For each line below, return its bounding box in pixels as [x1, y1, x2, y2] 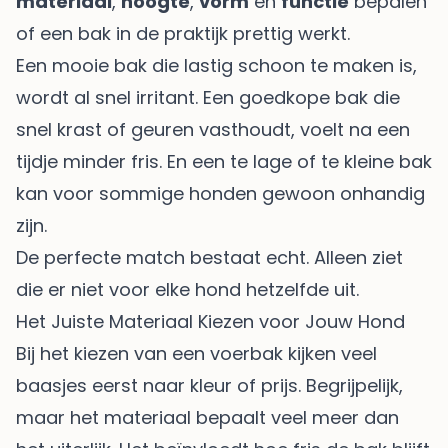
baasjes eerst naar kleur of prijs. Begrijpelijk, [16, 373, 403, 399]
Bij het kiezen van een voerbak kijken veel [16, 341, 377, 367]
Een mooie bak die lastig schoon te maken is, [16, 53, 417, 79]
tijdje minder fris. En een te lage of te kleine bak [16, 149, 432, 175]
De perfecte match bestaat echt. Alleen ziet [16, 245, 403, 271]
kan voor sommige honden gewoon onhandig [16, 181, 425, 207]
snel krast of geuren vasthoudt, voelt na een [16, 117, 410, 143]
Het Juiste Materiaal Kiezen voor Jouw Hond [16, 309, 405, 335]
